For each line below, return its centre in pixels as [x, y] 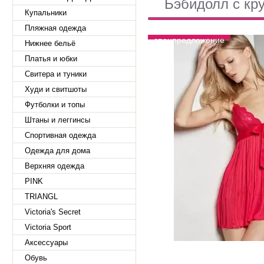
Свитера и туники [56, 74]
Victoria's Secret [53, 212]
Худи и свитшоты [56, 89]
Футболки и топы [55, 105]
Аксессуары [46, 242]
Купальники [46, 13]
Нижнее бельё [50, 43]
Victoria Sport [48, 227]
